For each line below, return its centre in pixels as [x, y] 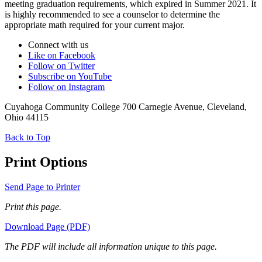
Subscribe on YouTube [70, 77]
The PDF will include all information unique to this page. [111, 247]
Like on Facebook [62, 56]
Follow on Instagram [66, 87]
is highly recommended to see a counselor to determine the [112, 15]
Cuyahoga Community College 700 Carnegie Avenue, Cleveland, [126, 107]
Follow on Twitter [61, 66]
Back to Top [27, 137]
